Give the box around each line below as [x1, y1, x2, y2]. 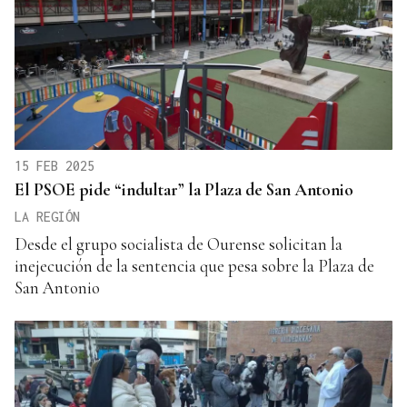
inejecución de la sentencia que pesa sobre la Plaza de [15, 255, 374, 277]
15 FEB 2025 [15, 158, 94, 174]
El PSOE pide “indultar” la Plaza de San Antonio [15, 179, 353, 201]
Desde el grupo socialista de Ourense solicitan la [15, 233, 342, 255]
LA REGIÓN [15, 209, 80, 225]
